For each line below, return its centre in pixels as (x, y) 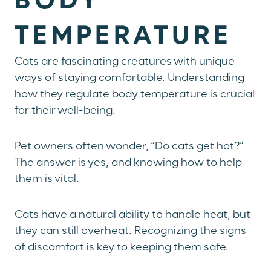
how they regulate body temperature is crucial (135, 95)
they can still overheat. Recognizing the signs (130, 231)
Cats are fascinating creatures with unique (125, 62)
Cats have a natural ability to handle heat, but (132, 215)
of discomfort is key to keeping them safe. (122, 248)
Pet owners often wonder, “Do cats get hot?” (129, 147)
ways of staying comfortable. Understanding (129, 78)
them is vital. (47, 179)
